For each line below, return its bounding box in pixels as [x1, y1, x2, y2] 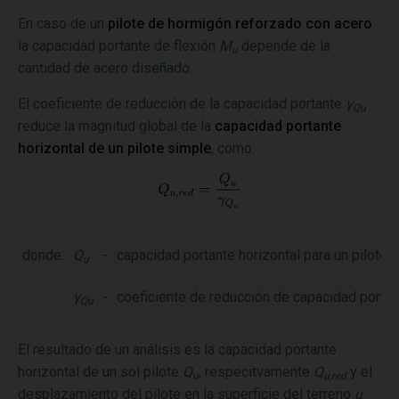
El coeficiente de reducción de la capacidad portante [18, 95, 346, 113]
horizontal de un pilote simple [18, 140, 211, 158]
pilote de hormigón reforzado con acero [108, 15, 372, 33]
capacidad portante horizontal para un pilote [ [117, 246, 395, 264]
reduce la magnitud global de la [18, 118, 215, 135]
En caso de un [18, 15, 108, 33]
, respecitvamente [199, 362, 313, 380]
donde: [22, 246, 64, 264]
